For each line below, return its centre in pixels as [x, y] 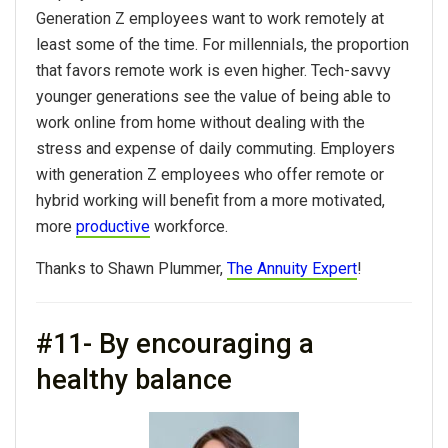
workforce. [189, 227]
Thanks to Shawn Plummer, [131, 269]
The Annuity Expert [292, 269]
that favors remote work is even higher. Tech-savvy [213, 71]
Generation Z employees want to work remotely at [210, 19]
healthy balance [134, 380]
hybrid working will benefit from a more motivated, [210, 201]
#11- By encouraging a [175, 344]
